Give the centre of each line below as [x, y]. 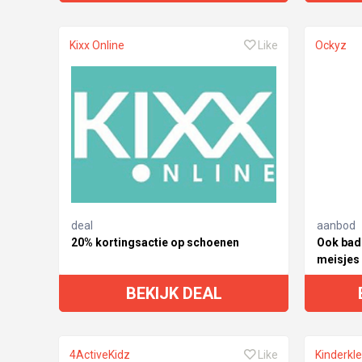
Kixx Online [97, 45]
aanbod [336, 225]
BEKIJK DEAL [174, 293]
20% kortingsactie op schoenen [155, 242]
